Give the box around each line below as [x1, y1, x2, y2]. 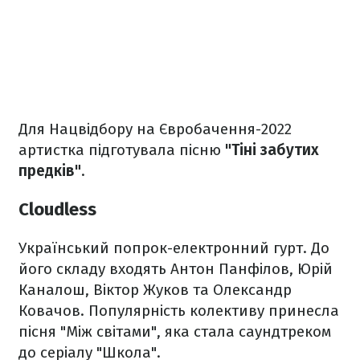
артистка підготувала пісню [18, 140, 225, 159]
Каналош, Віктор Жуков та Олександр [18, 280, 292, 300]
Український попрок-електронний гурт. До [18, 239, 329, 258]
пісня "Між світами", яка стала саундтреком [18, 322, 331, 342]
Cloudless [18, 198, 96, 220]
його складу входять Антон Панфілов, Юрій [18, 260, 333, 279]
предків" [18, 161, 81, 180]
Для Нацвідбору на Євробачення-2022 [18, 119, 292, 138]
